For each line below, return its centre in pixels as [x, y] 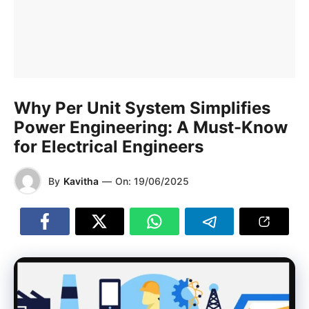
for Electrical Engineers [109, 147]
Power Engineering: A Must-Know [151, 127]
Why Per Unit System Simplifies [142, 108]
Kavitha [81, 181]
